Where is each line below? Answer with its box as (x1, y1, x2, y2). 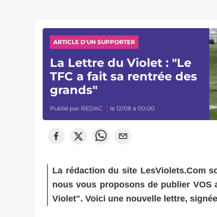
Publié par (50, 105, 81, 112)
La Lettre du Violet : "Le (50, 56, 192, 70)
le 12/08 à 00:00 (110, 105, 155, 112)
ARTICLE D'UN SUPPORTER (53, 38, 136, 46)
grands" (50, 83, 98, 97)
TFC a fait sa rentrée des (50, 69, 198, 83)
